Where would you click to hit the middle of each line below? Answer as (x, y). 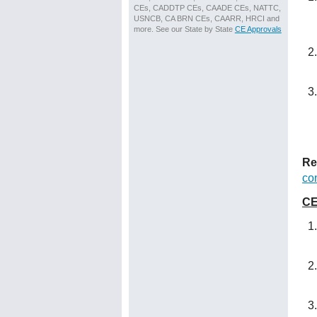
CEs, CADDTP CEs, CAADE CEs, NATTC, (207, 8)
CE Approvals (258, 29)
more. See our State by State (184, 29)
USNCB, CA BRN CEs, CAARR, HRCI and (206, 18)
